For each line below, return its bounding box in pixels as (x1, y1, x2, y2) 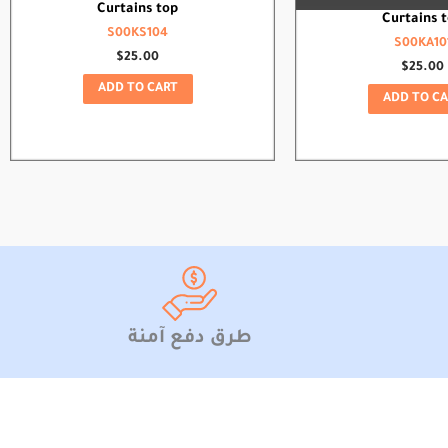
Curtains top (97, 2, 178, 18)
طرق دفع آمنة (127, 329, 252, 350)
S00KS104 (107, 27, 168, 42)
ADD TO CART (97, 82, 178, 97)
